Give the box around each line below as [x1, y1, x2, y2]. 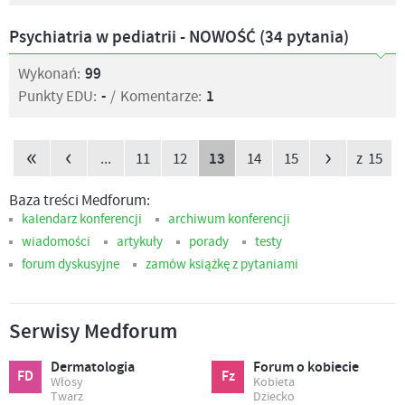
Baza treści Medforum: [9, 191, 150, 211]
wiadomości [22, 233, 90, 250]
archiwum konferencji [168, 211, 290, 228]
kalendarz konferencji [22, 211, 142, 228]
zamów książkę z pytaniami [146, 256, 298, 273]
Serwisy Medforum [9, 318, 177, 346]
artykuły [117, 233, 163, 250]
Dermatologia [51, 358, 135, 377]
